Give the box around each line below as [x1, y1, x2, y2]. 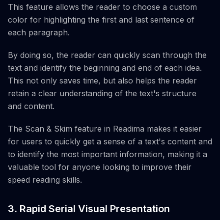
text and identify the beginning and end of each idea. [8, 63, 202, 73]
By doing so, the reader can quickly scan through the [8, 50, 207, 60]
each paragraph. [8, 27, 70, 38]
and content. [8, 101, 55, 111]
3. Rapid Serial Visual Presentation [8, 203, 170, 215]
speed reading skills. [8, 175, 82, 185]
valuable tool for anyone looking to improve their [8, 162, 192, 172]
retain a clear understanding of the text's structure [8, 88, 196, 99]
